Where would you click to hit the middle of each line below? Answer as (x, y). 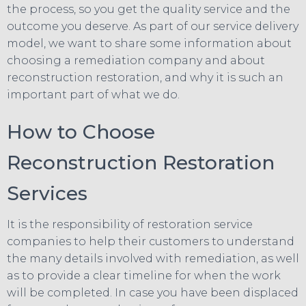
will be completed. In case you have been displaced (153, 292)
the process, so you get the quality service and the (149, 9)
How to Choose (81, 131)
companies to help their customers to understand (151, 241)
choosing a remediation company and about (136, 60)
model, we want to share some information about (149, 43)
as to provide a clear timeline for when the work (144, 275)
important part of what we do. (93, 94)
